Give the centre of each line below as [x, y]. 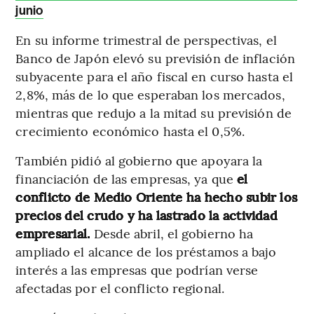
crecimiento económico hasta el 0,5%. [130, 131]
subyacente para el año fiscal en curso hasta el [155, 76]
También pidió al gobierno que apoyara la [139, 161]
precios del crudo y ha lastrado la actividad [146, 215]
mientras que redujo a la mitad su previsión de [153, 113]
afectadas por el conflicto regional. [120, 288]
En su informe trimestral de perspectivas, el [146, 40]
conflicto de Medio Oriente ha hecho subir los [157, 197]
